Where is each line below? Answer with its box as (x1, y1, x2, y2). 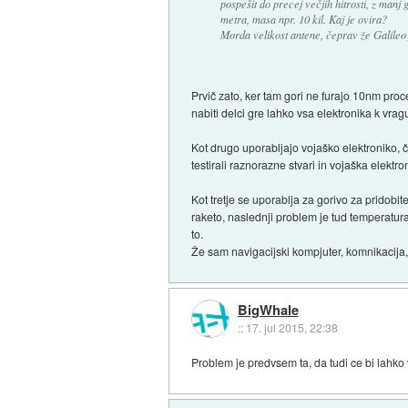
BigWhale (237, 299, 299, 320)
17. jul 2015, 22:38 (245, 319, 338, 335)
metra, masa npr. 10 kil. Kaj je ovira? (219, 12, 387, 27)
